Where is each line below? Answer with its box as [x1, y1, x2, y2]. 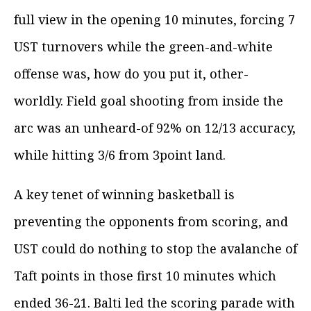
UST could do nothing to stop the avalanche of [14, 239, 297, 257]
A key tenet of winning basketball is [14, 185, 235, 203]
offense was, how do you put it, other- [14, 65, 249, 82]
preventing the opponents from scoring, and [14, 212, 288, 230]
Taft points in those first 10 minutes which [14, 267, 276, 284]
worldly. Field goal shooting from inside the [14, 92, 283, 109]
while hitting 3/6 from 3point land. [14, 146, 226, 163]
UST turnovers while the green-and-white [14, 37, 273, 55]
